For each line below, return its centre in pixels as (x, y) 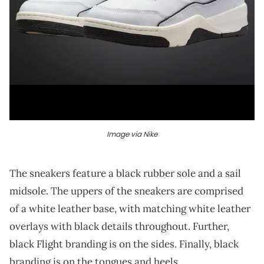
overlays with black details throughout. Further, (119, 226)
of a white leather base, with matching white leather (130, 208)
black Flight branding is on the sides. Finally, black (124, 244)
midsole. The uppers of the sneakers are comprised (126, 191)
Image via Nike (132, 134)
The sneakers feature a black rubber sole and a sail (125, 173)
